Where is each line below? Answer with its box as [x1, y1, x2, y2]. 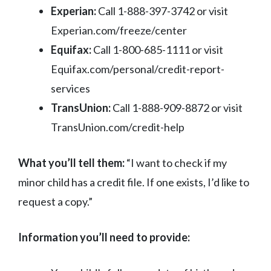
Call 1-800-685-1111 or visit [91, 42, 223, 56]
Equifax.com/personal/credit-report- [51, 62, 224, 76]
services [51, 81, 90, 95]
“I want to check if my [125, 155, 227, 169]
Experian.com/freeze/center [51, 23, 187, 37]
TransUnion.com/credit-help [51, 120, 184, 134]
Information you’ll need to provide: [18, 230, 190, 244]
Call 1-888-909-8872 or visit [111, 100, 243, 114]
